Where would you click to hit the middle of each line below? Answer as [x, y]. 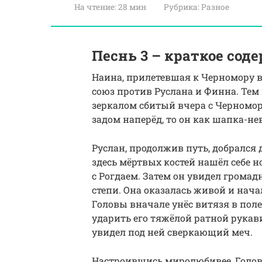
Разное [215, 7]
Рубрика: [182, 7]
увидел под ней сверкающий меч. [172, 232]
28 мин [131, 7]
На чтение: [95, 7]
